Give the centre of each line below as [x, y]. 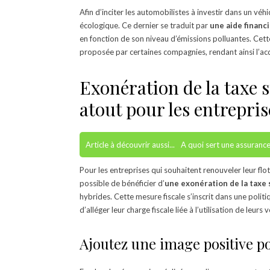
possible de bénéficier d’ [122, 183]
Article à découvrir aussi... [130, 144]
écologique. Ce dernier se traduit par [145, 25]
